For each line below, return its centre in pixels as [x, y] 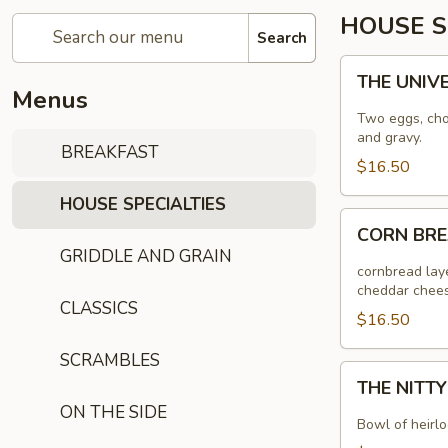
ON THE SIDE [113, 412]
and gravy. [389, 137]
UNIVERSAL [385, 91]
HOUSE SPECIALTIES [143, 204]
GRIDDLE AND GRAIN [146, 256]
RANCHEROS [390, 268]
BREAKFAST [108, 152]
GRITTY [366, 421]
